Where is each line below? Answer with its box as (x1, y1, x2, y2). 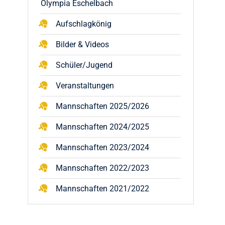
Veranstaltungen (56, 81, 114, 90)
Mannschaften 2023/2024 (56, 143, 149, 152)
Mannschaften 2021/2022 (56, 184, 149, 193)
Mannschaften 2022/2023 (56, 163, 149, 173)
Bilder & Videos (56, 40, 109, 49)
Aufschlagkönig (56, 19, 111, 29)
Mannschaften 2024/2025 (56, 122, 149, 132)
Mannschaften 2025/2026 (56, 101, 149, 111)
